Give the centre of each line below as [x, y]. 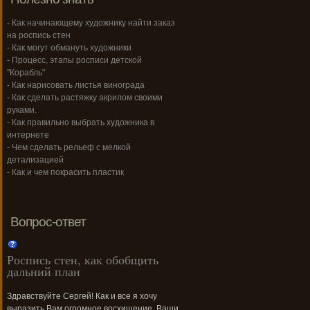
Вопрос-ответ [48, 222]
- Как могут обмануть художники [69, 48]
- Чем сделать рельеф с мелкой [69, 148]
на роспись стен [39, 36]
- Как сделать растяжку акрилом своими [85, 98]
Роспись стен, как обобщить [83, 260]
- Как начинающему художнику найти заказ [91, 23]
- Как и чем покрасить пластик [65, 173]
